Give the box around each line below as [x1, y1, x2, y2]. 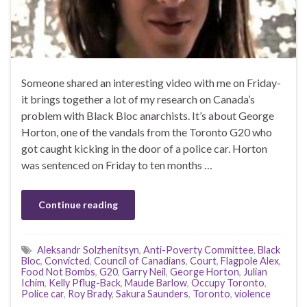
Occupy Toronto [191, 277, 265, 289]
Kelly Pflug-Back [49, 277, 121, 289]
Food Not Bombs [21, 266, 95, 278]
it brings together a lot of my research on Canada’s [21, 93, 255, 106]
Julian [243, 266, 267, 278]
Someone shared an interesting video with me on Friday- [21, 76, 281, 90]
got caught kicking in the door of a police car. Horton [21, 142, 267, 156]
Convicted [45, 255, 90, 267]
